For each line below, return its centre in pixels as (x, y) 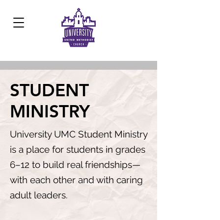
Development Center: (45, 8)
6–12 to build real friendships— (75, 165)
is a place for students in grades (78, 149)
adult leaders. (39, 195)
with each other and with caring (76, 180)
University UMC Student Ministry (79, 134)
